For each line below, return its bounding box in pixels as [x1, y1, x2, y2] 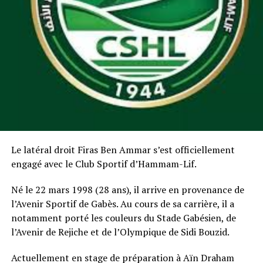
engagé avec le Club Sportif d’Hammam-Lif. [11, 157, 197, 170]
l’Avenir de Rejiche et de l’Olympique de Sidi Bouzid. [11, 225, 230, 238]
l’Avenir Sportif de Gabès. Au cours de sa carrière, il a [11, 197, 234, 210]
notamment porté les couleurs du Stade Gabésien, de [11, 211, 236, 224]
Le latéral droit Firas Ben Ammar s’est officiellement [11, 143, 235, 156]
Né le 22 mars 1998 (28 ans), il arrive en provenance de [11, 183, 244, 196]
